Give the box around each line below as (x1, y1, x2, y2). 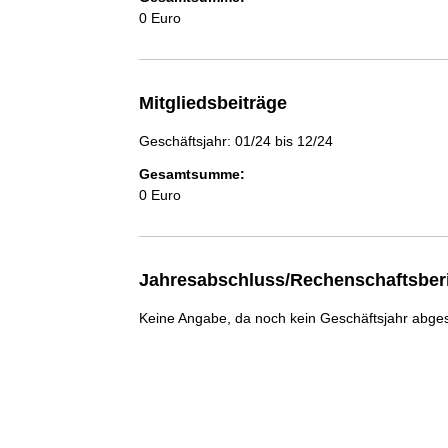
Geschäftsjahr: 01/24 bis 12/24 (138, 133, 333, 149)
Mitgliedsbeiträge (138, 93, 287, 113)
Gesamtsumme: (138, 166, 245, 182)
